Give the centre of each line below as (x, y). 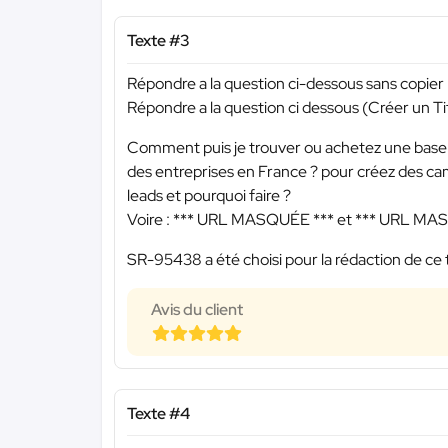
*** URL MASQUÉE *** (253, 219)
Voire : (150, 219)
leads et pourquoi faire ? (209, 195)
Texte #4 (158, 413)
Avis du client (197, 309)
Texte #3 (158, 41)
